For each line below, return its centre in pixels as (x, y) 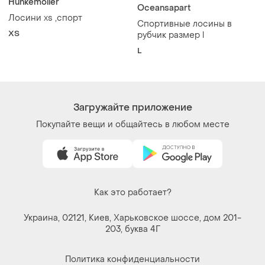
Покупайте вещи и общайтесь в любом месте (132, 124)
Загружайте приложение (132, 107)
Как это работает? (132, 192)
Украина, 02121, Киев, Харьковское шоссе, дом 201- (132, 218)
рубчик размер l (171, 35)
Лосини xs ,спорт (45, 18)
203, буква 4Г (132, 229)
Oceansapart (164, 8)
